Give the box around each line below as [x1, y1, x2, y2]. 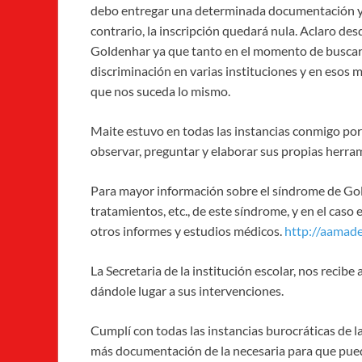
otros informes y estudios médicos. [90, 223, 284, 239]
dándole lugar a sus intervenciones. [90, 283, 284, 299]
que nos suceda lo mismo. [90, 83, 230, 99]
